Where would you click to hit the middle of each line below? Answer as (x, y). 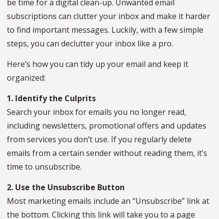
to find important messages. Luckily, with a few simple (105, 30)
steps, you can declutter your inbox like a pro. (91, 44)
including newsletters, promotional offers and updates (107, 126)
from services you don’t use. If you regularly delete (99, 140)
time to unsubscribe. (45, 167)
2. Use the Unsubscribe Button (67, 187)
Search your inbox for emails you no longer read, (97, 112)
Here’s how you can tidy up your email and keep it (98, 64)
